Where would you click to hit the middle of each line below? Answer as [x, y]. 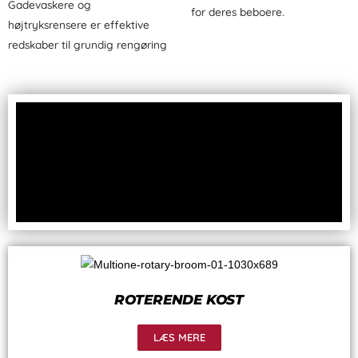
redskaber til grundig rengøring [88, 44]
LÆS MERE [179, 337]
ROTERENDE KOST [179, 299]
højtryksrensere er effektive [79, 24]
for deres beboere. [238, 11]
